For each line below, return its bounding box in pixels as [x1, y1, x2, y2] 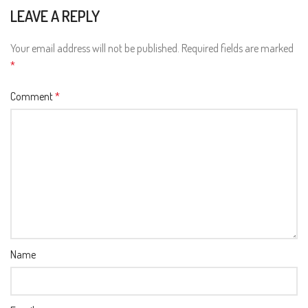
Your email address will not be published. [10, 41, 179, 55]
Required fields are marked [181, 41, 294, 55]
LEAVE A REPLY [10, 5, 100, 25]
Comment [10, 89, 55, 103]
